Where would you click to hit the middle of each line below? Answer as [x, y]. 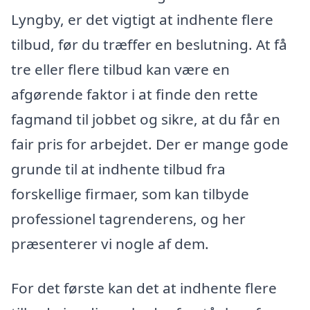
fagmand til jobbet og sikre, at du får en [146, 119]
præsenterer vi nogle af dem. [110, 244]
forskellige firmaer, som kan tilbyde [130, 194]
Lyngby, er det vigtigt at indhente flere [142, 20]
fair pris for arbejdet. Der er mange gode [150, 144]
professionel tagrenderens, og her [128, 219]
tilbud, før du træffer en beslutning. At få [149, 45]
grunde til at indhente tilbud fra [118, 169]
